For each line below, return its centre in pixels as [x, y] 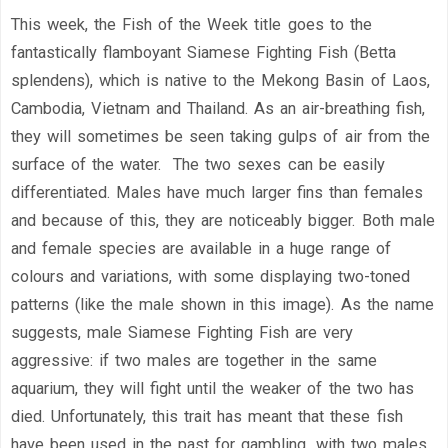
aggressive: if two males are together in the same [194, 361]
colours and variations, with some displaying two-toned [211, 277]
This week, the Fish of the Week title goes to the [191, 25]
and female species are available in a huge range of [201, 249]
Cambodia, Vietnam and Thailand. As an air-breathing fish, [218, 109]
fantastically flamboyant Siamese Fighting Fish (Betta [204, 53]
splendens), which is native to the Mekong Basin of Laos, [220, 81]
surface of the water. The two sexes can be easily [198, 165]
